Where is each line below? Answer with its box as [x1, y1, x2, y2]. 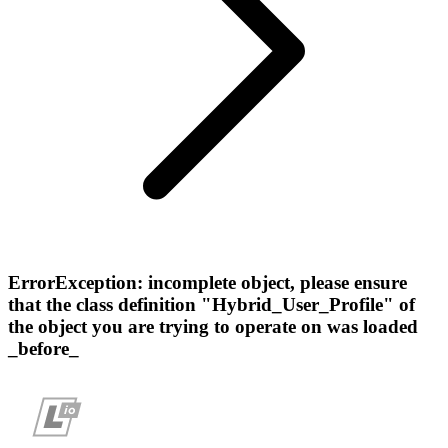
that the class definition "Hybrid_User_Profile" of [8, 293, 415, 315]
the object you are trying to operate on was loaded [8, 315, 418, 337]
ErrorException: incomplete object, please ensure [8, 271, 407, 293]
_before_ [8, 337, 79, 359]
